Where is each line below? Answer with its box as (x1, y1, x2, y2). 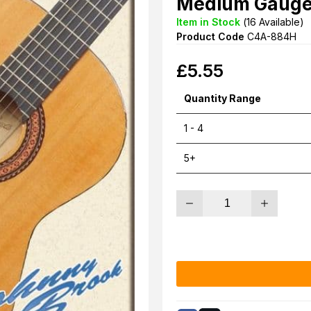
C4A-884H (247, 31, 296, 42)
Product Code (176, 31, 244, 42)
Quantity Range (183, 92, 261, 105)
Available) (256, 16, 304, 28)
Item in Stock (176, 16, 240, 28)
